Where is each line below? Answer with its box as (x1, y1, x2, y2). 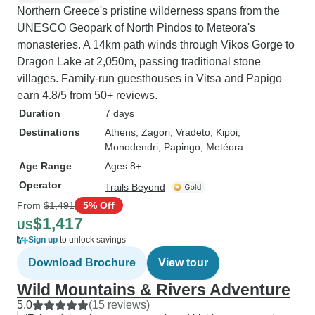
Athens (105, 127, 136, 138)
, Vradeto (170, 127, 210, 138)
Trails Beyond (105, 181, 165, 193)
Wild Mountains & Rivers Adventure (17, 281, 290, 299)
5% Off (83, 199, 115, 211)
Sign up (28, 235, 58, 245)
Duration (19, 108, 60, 119)
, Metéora (200, 141, 243, 153)
